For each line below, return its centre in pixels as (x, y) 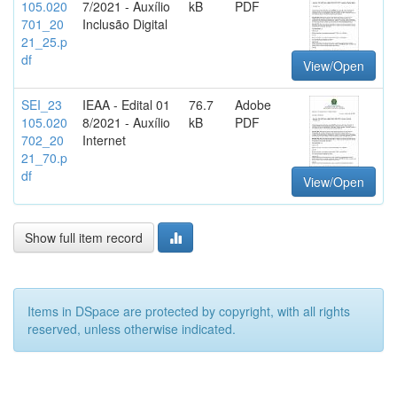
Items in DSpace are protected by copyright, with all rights (189, 311)
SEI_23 (42, 105)
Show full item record (84, 237)
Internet (104, 140)
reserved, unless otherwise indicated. (132, 329)
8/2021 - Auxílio (126, 122)
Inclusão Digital (125, 24)
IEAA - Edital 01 (126, 105)
